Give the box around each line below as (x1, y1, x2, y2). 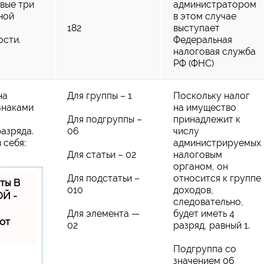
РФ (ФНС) (173, 57, 214, 69)
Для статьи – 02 (67, 148, 136, 160)
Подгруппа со (173, 243, 236, 255)
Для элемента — (67, 207, 140, 219)
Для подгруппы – (67, 113, 142, 125)
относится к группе (173, 172, 261, 184)
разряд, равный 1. (173, 219, 250, 231)
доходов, (173, 184, 213, 196)
